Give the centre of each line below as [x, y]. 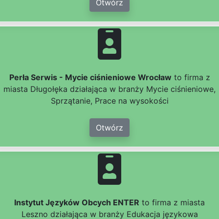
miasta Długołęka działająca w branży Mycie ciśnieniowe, [109, 89]
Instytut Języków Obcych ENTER [77, 203]
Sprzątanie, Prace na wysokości [109, 101]
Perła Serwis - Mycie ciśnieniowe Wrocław [90, 77]
